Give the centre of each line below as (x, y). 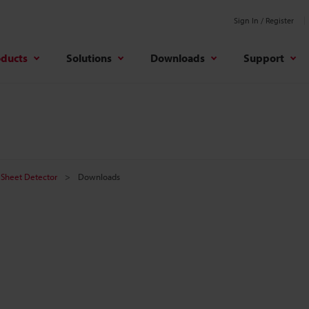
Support (264, 58)
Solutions (89, 58)
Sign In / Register (264, 20)
